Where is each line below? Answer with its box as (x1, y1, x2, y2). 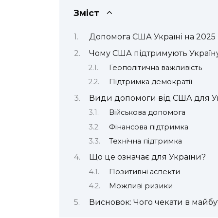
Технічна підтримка (109, 137, 182, 145)
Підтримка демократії (109, 77, 192, 87)
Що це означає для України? (89, 152, 206, 162)
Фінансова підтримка (109, 122, 188, 131)
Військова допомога (109, 108, 185, 117)
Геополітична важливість (109, 63, 202, 72)
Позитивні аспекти (109, 167, 180, 176)
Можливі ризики (109, 182, 173, 191)
